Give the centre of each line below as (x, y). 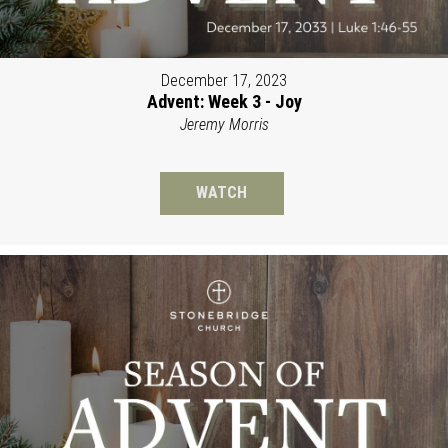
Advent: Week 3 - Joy (224, 102)
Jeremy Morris (224, 125)
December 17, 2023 (224, 81)
